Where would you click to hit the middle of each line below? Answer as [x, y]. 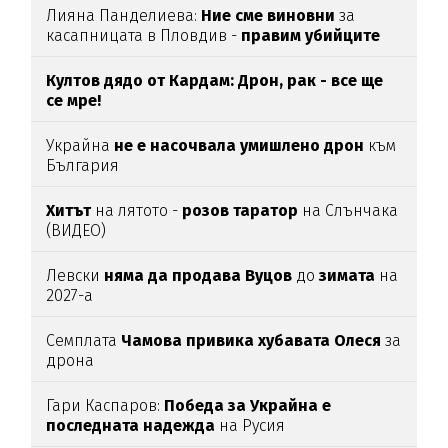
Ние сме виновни [270, 16]
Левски [73, 276]
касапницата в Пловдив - [144, 36]
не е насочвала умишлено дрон [237, 146]
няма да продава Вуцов [196, 276]
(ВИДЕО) [76, 231]
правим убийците [311, 36]
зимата [347, 276]
